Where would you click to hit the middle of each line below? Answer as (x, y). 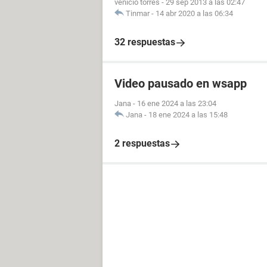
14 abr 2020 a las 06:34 (194, 13)
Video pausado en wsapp (181, 83)
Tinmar (138, 13)
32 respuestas (145, 42)
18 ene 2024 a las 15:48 (188, 115)
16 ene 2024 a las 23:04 (177, 103)
